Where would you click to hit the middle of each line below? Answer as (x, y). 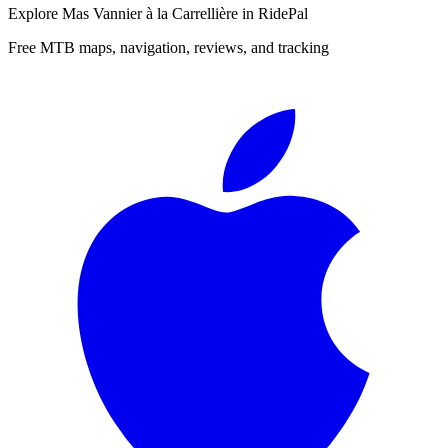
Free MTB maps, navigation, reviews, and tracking (168, 48)
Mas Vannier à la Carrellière (150, 14)
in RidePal (273, 14)
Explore (35, 14)
